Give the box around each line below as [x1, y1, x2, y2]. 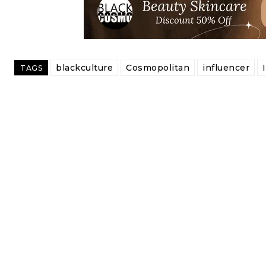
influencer [202, 62, 249, 73]
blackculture [56, 62, 113, 73]
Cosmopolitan [126, 62, 189, 73]
